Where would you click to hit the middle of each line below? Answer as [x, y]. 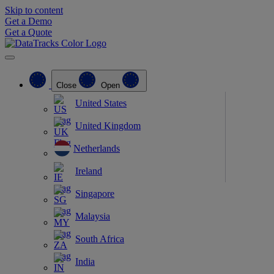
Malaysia [93, 216]
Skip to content [34, 10]
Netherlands [97, 148]
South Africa [100, 239]
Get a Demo [28, 21]
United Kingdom [108, 125]
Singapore [95, 193]
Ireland [89, 171]
